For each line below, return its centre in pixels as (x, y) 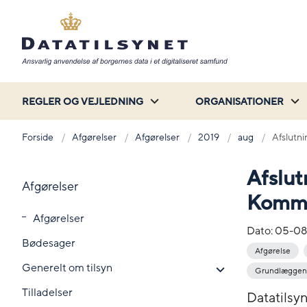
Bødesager (49, 243)
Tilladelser (47, 292)
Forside (38, 137)
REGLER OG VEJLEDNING (83, 101)
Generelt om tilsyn (67, 268)
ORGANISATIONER (240, 101)
